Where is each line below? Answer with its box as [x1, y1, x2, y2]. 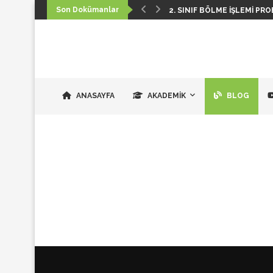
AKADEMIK [146, 91, 186, 100]
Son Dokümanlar [56, 5, 119, 14]
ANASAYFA [74, 91, 115, 100]
